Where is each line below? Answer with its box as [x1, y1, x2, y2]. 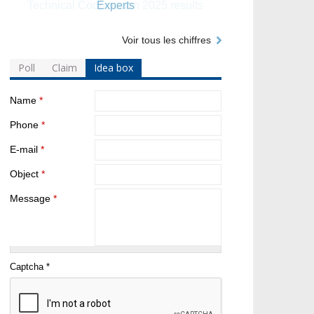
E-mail [9, 144, 41, 156]
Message [9, 193, 53, 205]
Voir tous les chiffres [122, 34, 211, 46]
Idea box [93, 61, 133, 75]
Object [9, 169, 41, 180]
